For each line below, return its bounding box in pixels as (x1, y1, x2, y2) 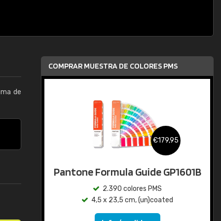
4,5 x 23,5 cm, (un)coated (91, 196, 173, 204)
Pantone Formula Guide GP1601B (53, 165, 201, 178)
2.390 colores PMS (103, 184, 162, 193)
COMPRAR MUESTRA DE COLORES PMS (48, 61, 178, 71)
